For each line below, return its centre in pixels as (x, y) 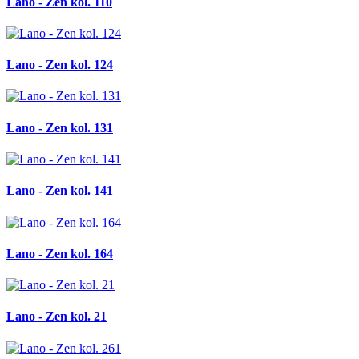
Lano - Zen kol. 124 (60, 65)
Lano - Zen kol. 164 (60, 253)
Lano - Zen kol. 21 (56, 317)
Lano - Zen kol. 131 (60, 127)
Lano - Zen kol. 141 (60, 191)
